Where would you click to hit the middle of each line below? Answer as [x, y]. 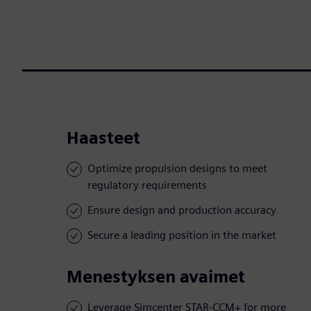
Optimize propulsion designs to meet [177, 169]
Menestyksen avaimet [156, 277]
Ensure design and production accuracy [182, 210]
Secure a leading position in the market [182, 235]
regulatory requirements [147, 185]
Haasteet [103, 138]
